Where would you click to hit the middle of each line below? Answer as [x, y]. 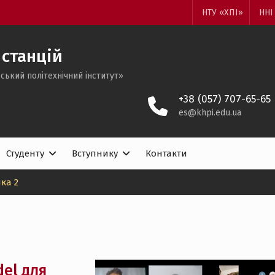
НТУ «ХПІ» [222, 13]
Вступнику [95, 153]
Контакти [166, 153]
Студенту [25, 153]
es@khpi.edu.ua [210, 113]
